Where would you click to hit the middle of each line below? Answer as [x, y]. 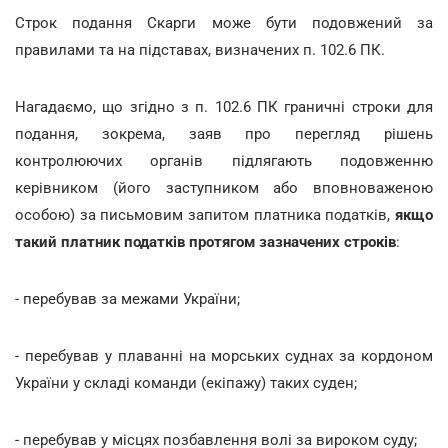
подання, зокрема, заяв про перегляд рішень [224, 133]
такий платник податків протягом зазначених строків [205, 241]
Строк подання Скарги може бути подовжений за [224, 22]
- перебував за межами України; [127, 298]
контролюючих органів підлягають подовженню [224, 160]
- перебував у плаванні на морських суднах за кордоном [224, 355]
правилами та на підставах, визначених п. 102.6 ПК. [200, 49]
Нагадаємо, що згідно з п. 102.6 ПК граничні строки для [224, 106]
